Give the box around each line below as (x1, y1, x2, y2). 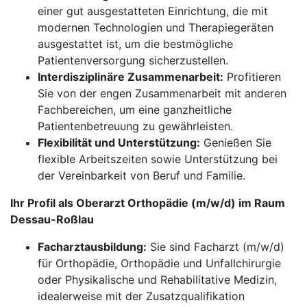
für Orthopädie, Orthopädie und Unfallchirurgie (38, 256, 281, 270)
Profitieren (223, 70, 281, 84)
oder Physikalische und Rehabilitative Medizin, (38, 273, 277, 286)
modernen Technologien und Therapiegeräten (38, 21, 273, 34)
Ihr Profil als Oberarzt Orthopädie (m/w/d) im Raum (10, 196, 285, 210)
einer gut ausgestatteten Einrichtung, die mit (38, 4, 268, 18)
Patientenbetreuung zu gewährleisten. (38, 119, 233, 133)
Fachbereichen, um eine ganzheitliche (38, 103, 232, 116)
